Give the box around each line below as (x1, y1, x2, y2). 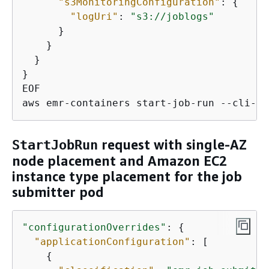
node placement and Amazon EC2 (12, 153, 227, 169)
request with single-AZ (98, 137, 247, 153)
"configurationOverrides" (22, 221, 166, 233)
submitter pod (12, 184, 104, 201)
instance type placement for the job (12, 169, 242, 185)
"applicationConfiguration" (34, 235, 190, 247)
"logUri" (70, 10, 118, 22)
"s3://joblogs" (130, 10, 214, 22)
